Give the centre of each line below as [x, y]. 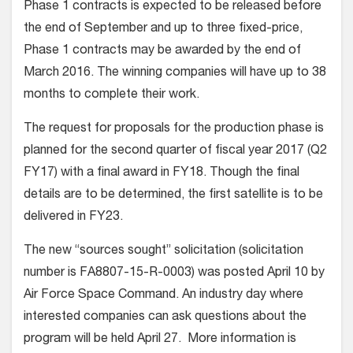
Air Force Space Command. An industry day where [163, 296]
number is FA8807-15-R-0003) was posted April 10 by [174, 274]
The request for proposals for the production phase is [174, 130]
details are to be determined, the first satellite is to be [173, 196]
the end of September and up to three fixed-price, [163, 30]
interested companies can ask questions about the [165, 318]
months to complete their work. [111, 96]
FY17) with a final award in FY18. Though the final [162, 174]
